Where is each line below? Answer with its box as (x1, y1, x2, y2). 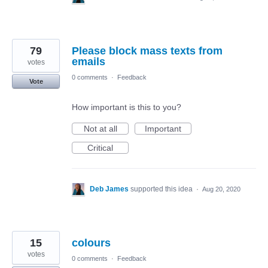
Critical (87, 143, 113, 153)
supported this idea (130, 185, 194, 193)
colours (72, 237, 111, 249)
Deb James (90, 185, 130, 193)
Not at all (83, 124, 117, 133)
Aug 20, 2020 (202, 185, 240, 193)
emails (72, 56, 105, 68)
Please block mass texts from (72, 45, 223, 57)
